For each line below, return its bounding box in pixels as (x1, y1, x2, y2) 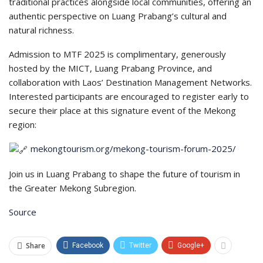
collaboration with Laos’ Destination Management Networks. (9, 76, 252, 88)
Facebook (72, 241, 103, 249)
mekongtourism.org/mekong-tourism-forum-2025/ (31, 143, 237, 154)
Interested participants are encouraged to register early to (9, 90, 249, 102)
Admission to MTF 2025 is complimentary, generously (9, 48, 226, 60)
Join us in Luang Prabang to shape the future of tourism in (9, 167, 240, 180)
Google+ (177, 241, 204, 249)
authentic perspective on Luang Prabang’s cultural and (9, 10, 227, 22)
